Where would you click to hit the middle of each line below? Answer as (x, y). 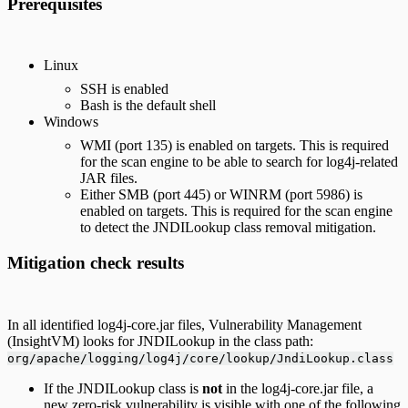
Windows (71, 122)
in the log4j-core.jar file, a (298, 388)
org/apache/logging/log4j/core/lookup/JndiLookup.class (200, 358)
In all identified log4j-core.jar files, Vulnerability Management (184, 324)
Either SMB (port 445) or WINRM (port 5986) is (221, 195)
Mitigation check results (96, 263)
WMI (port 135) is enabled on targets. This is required (235, 146)
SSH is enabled (124, 89)
